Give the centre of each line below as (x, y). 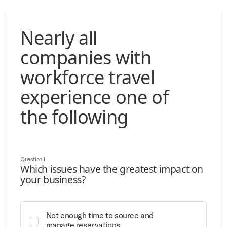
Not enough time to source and (100, 215)
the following (74, 117)
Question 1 (33, 159)
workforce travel (88, 77)
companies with (86, 57)
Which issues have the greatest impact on (112, 169)
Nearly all (59, 37)
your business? (53, 179)
